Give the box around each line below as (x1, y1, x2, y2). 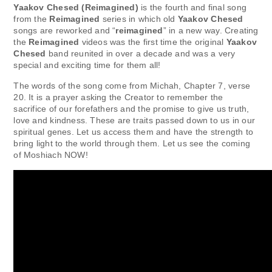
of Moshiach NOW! (13, 149, 88, 160)
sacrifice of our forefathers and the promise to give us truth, (13, 103, 250, 114)
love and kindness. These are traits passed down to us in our (13, 115, 256, 125)
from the (13, 13, 50, 24)
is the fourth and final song (138, 2, 246, 12)
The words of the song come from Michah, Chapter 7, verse (13, 80, 251, 90)
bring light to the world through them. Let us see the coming (13, 138, 251, 148)
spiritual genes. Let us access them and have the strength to (13, 126, 254, 137)
